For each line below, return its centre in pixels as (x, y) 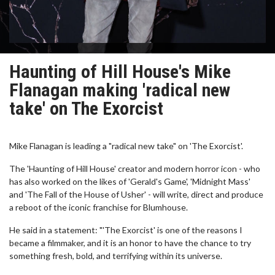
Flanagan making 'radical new (120, 90)
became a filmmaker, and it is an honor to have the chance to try (130, 243)
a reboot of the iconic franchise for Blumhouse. (99, 207)
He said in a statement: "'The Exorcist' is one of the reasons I (126, 230)
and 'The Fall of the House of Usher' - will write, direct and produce (136, 194)
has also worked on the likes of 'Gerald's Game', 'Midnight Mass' (130, 181)
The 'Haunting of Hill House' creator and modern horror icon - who (135, 168)
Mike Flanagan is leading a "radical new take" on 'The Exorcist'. (126, 146)
